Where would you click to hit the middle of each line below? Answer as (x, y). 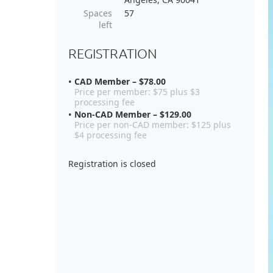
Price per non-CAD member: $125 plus (153, 125)
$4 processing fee (111, 135)
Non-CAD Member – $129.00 (133, 115)
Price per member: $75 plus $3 (137, 92)
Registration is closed (112, 164)
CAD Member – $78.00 (120, 82)
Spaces (98, 13)
